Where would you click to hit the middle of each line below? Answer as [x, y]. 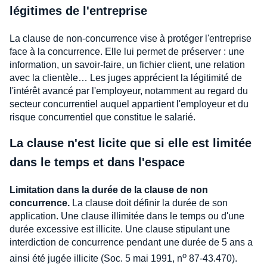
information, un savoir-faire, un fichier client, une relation [127, 65]
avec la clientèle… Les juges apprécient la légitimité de [126, 78]
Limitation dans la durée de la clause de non [109, 190]
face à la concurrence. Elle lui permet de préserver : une [127, 52]
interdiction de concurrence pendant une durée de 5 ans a [131, 242]
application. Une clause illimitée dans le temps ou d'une [127, 216]
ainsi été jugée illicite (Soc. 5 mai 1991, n [96, 259]
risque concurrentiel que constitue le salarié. [103, 117]
